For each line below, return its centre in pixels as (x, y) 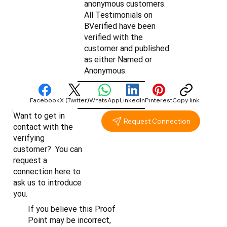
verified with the (114, 37)
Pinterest (159, 100)
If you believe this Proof (71, 209)
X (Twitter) (75, 100)
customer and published (127, 49)
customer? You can (48, 149)
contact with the (43, 127)
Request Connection (157, 121)
